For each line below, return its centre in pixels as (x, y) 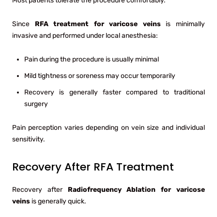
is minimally (183, 24)
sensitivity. (29, 139)
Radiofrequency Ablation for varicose (136, 189)
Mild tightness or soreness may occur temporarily (100, 76)
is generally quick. (58, 201)
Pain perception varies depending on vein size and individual (108, 127)
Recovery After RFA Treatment (93, 167)
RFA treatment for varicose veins (98, 24)
